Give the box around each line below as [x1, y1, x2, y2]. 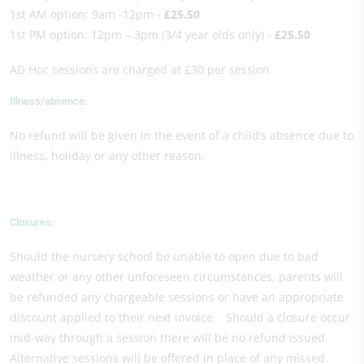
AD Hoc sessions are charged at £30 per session [10, 61, 270, 77]
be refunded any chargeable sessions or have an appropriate [10, 288, 344, 305]
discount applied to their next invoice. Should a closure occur [10, 309, 350, 325]
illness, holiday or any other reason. [10, 147, 205, 163]
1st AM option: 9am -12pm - [10, 6, 164, 22]
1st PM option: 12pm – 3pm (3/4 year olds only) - [10, 26, 275, 42]
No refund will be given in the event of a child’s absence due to [10, 127, 353, 143]
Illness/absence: [10, 94, 87, 107]
